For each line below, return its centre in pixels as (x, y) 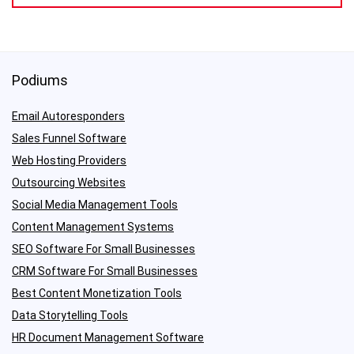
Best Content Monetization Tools (97, 293)
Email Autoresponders (68, 116)
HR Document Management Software (108, 337)
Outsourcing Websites (69, 182)
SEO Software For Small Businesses (104, 249)
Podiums (40, 80)
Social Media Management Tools (95, 204)
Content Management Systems (93, 226)
